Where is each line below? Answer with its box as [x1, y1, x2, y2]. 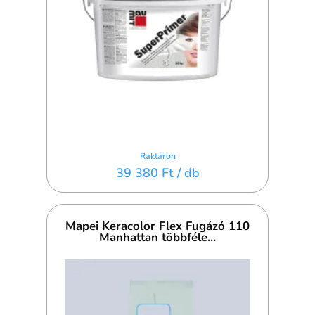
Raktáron [139, 150, 176, 162]
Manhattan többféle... [99, 229, 216, 246]
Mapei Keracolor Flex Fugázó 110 [65, 218, 250, 235]
